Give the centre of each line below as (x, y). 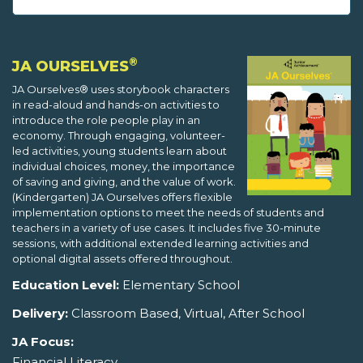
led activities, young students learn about (120, 151)
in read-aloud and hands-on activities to (116, 105)
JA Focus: (43, 342)
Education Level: (66, 285)
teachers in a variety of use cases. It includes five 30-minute (167, 228)
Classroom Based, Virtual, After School (186, 314)
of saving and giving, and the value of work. (124, 182)
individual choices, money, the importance (124, 167)
